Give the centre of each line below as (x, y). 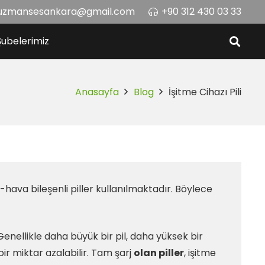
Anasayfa (97, 92)
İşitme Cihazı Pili (205, 92)
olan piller (159, 253)
